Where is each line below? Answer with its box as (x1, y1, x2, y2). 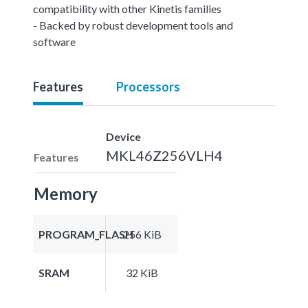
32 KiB (126, 265, 158, 279)
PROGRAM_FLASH (38, 227, 133, 241)
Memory (34, 183, 98, 203)
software (33, 34, 76, 48)
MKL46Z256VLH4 (106, 146, 223, 164)
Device (106, 129, 141, 143)
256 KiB (122, 227, 162, 241)
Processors (116, 78, 180, 94)
